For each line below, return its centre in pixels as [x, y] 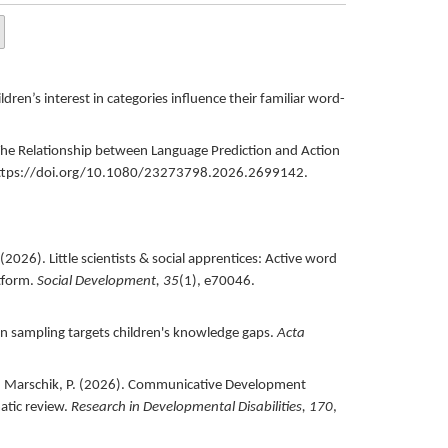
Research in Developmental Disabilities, [189, 407]
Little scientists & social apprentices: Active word [192, 259]
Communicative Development [216, 385]
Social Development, [99, 281]
